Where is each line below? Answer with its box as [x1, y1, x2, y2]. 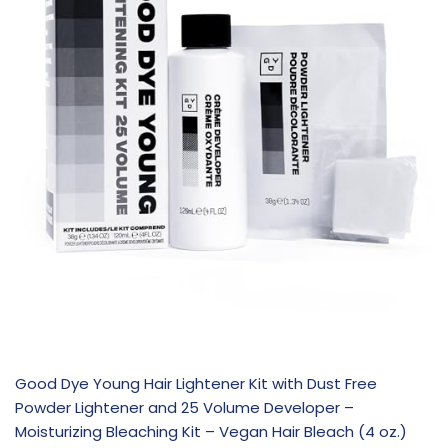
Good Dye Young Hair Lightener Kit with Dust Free [15, 372, 377, 394]
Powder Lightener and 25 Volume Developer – [15, 396, 354, 418]
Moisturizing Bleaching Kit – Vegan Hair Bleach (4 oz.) [15, 420, 407, 442]
